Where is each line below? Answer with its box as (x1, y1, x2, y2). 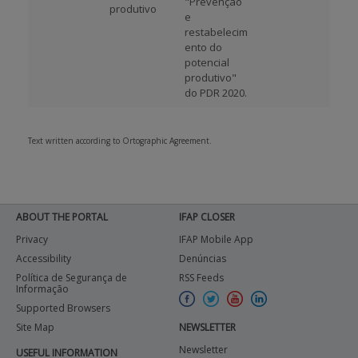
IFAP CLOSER (179, 210, 235, 224)
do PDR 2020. (185, 86, 247, 100)
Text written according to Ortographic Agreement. (28, 135, 212, 146)
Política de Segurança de (16, 271, 127, 284)
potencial (185, 55, 229, 70)
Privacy (16, 233, 48, 246)
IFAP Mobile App (179, 233, 253, 246)
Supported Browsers (16, 301, 110, 315)
